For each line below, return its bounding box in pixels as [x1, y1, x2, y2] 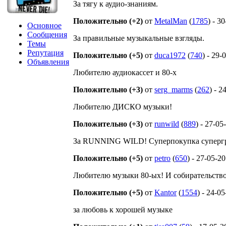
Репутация [27, 48, 64, 57]
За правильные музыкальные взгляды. [73, 34, 204, 42]
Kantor [154, 188, 177, 197]
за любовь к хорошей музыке [73, 205, 173, 214]
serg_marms [154, 85, 193, 94]
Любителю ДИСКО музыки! [73, 102, 172, 111]
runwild [154, 120, 179, 128]
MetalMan [154, 17, 187, 25]
